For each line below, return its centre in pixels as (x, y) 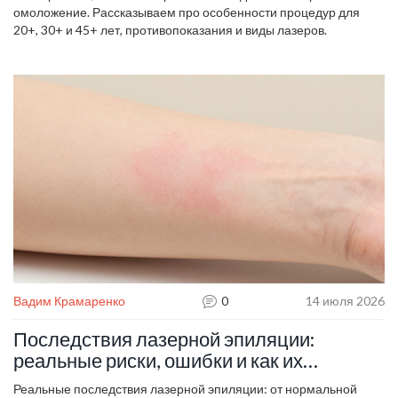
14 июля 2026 (345, 300)
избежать (56, 381)
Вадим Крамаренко (69, 300)
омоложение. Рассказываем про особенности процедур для (187, 12)
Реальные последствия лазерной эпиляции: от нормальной (185, 388)
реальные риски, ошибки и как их (158, 360)
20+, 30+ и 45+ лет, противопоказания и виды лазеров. (170, 29)
